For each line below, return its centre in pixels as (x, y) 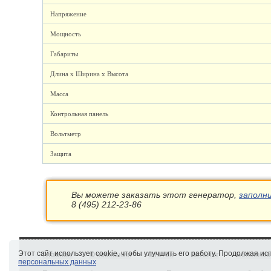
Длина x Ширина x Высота (90, 74)
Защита (61, 154)
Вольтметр (66, 134)
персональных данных (57, 262)
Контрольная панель (80, 114)
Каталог (204, 255)
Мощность (66, 34)
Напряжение (69, 14)
